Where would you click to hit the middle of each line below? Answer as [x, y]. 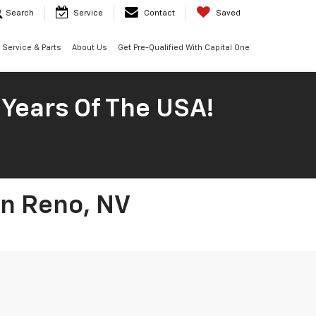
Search [20, 13]
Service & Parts [31, 48]
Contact [159, 13]
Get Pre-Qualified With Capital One [183, 48]
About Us [89, 48]
